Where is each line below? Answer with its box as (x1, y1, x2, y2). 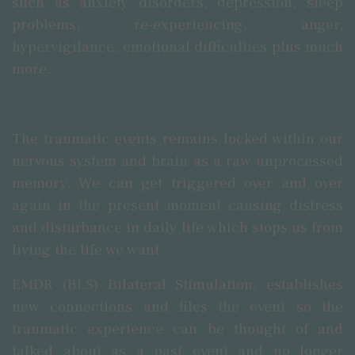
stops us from (247, 218, 343, 237)
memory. (12, 174, 79, 193)
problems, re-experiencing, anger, (12, 15, 343, 34)
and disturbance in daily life (12, 218, 207, 237)
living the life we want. (12, 240, 167, 259)
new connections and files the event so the (12, 297, 343, 316)
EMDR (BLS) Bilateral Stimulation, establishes (12, 275, 343, 294)
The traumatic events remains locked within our (12, 129, 343, 148)
